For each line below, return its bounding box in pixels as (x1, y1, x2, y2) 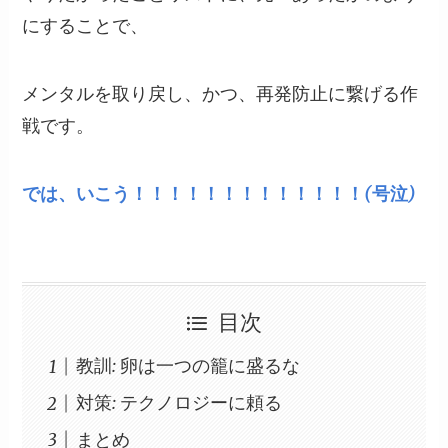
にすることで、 (22, 14, 149, 38)
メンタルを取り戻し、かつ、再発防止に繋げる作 (22, 82, 419, 106)
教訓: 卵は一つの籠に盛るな (76, 354, 301, 378)
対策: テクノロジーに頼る (76, 391, 283, 415)
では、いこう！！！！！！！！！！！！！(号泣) (22, 181, 417, 205)
